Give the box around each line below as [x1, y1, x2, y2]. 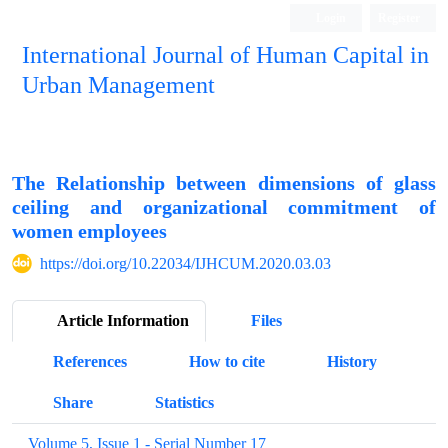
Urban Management [22, 72, 215, 99]
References [53, 352, 127, 371]
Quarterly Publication [297, 104, 432, 123]
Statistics [155, 393, 214, 412]
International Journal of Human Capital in [22, 42, 429, 69]
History [327, 352, 377, 371]
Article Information [53, 311, 189, 330]
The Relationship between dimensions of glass [12, 172, 436, 195]
